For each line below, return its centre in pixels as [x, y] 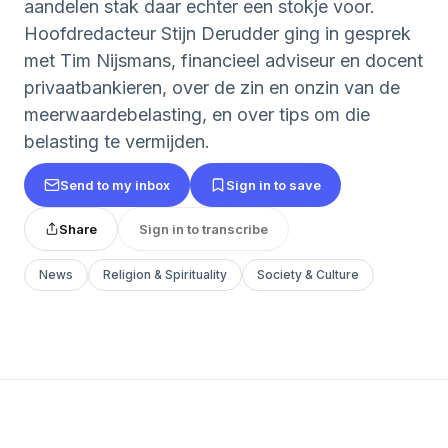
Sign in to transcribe [203, 228]
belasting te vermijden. [117, 141]
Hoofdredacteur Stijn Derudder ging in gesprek [217, 33]
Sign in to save [273, 184]
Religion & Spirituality [165, 274]
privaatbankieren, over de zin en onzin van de [212, 87]
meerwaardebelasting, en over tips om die [197, 114]
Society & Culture [308, 274]
